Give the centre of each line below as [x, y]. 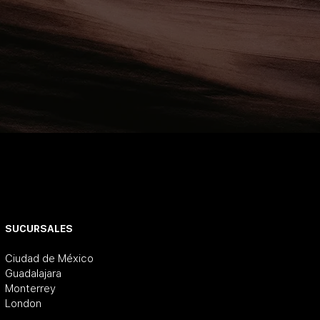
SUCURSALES [39, 229]
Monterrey [30, 289]
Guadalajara [33, 274]
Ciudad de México [49, 259]
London [23, 304]
